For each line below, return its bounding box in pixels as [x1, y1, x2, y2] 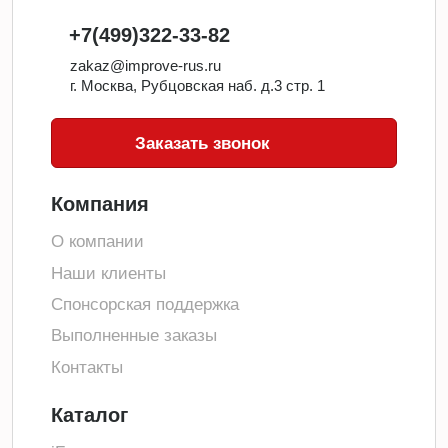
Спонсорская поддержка [50, 294, 239, 315]
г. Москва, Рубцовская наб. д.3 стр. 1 [70, 77, 326, 94]
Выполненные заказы [50, 325, 217, 346]
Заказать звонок [135, 132, 271, 153]
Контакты [50, 356, 123, 377]
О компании [50, 231, 144, 252]
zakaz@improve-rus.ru [70, 57, 222, 74]
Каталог [50, 404, 128, 427]
